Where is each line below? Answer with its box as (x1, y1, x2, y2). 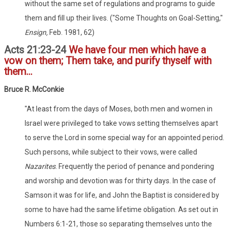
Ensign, (25, 28, 48, 36)
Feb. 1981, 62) (48, 28, 94, 36)
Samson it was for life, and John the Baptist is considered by (25, 190, 219, 199)
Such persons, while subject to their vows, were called (25, 147, 197, 156)
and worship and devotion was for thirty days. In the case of (25, 176, 216, 185)
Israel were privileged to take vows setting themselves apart (25, 119, 218, 127)
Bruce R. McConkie (4, 85, 64, 93)
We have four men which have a (69, 44, 206, 56)
